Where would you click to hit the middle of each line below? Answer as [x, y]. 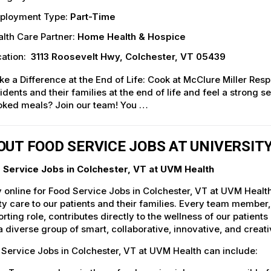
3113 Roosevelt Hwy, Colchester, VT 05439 [128, 57]
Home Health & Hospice [132, 37]
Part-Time [93, 17]
